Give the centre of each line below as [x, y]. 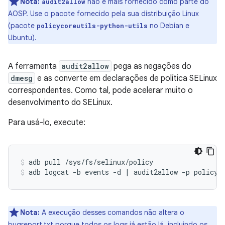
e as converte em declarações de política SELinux [126, 78]
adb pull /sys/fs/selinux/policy [91, 162]
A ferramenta [33, 66]
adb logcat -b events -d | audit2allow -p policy [123, 172]
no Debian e [168, 26]
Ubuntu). [22, 38]
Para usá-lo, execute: [47, 123]
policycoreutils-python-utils [92, 26]
